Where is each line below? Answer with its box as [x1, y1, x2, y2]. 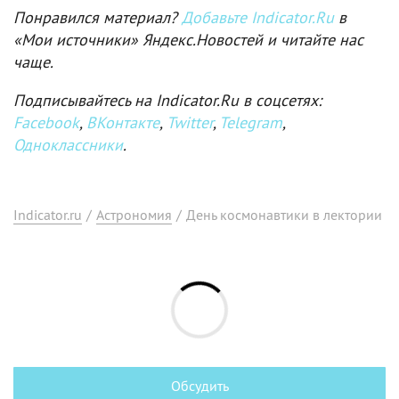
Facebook [13, 111, 79, 133]
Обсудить [170, 376, 229, 395]
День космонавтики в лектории [186, 205, 382, 224]
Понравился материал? [13, 6, 182, 28]
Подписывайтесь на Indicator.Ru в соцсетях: [13, 89, 322, 110]
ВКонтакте [86, 111, 159, 133]
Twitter [167, 111, 213, 133]
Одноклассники [13, 134, 123, 155]
